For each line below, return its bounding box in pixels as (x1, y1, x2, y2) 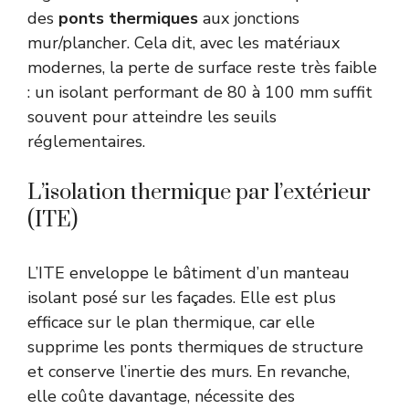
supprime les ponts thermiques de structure (27, 336, 363, 359)
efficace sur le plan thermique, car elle (27, 311, 315, 334)
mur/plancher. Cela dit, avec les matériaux (27, 32, 340, 55)
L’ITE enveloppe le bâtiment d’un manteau (27, 262, 350, 285)
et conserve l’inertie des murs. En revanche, (27, 361, 350, 383)
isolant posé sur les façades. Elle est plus (27, 287, 336, 309)
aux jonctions (198, 7, 299, 30)
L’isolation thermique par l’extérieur (27, 179, 371, 207)
